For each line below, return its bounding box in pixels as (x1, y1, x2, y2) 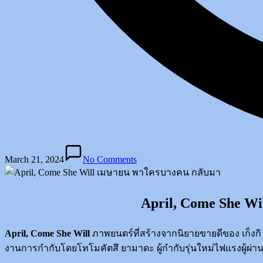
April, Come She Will (5, 228, 90, 238)
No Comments (83, 154, 137, 164)
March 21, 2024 (5, 154, 64, 164)
